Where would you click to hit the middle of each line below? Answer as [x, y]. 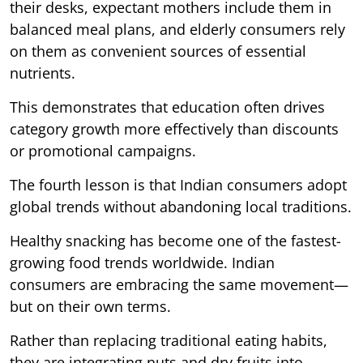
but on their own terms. [90, 306]
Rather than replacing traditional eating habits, [169, 340]
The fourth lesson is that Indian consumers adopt [178, 184]
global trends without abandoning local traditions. [181, 206]
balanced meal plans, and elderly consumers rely [177, 29]
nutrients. [43, 73]
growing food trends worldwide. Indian [142, 262]
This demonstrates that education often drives [167, 107]
